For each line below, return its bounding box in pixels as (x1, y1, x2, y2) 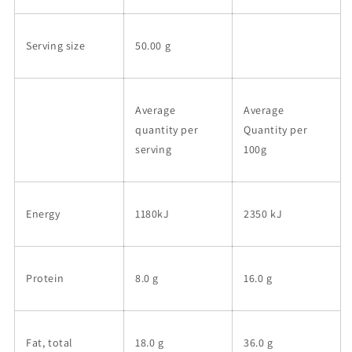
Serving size (26, 38, 86, 53)
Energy (26, 207, 60, 222)
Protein (26, 271, 64, 286)
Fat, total (26, 335, 73, 350)
